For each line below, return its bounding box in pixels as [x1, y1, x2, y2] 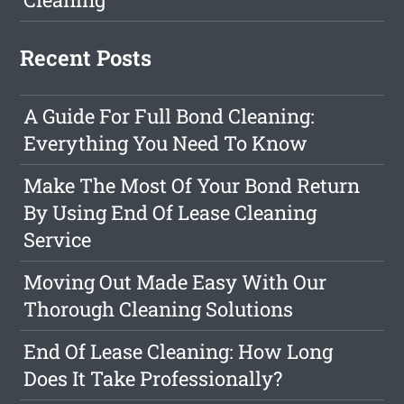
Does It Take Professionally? [23, 365, 283, 391]
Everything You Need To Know [23, 130, 308, 156]
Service [23, 226, 92, 252]
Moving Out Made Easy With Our [23, 269, 327, 295]
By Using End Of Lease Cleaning [23, 199, 317, 225]
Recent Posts [20, 43, 152, 72]
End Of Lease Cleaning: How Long [23, 338, 334, 364]
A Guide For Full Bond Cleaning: [23, 103, 316, 129]
